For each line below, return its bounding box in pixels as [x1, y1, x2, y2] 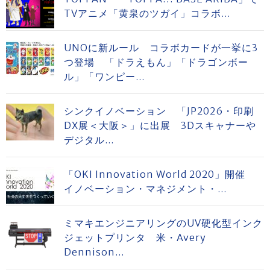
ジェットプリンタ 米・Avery [64, 231, 206, 244]
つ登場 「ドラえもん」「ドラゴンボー [64, 56, 248, 69]
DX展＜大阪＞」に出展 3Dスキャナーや [64, 119, 256, 132]
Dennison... [64, 246, 124, 259]
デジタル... [64, 134, 114, 146]
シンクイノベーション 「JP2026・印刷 [64, 105, 254, 118]
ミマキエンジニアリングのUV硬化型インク [64, 217, 263, 230]
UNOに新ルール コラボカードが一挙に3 [64, 42, 258, 54]
